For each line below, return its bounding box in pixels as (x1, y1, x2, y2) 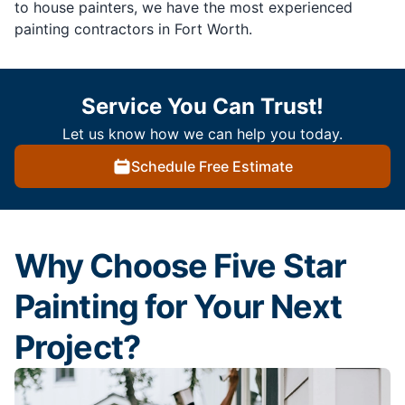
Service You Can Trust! (81, 92, 324, 119)
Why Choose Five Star (14, 245, 347, 286)
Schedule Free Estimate (130, 156, 293, 175)
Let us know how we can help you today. (62, 124, 343, 143)
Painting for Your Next (14, 286, 343, 326)
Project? (14, 326, 140, 367)
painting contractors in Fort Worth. (14, 19, 252, 38)
